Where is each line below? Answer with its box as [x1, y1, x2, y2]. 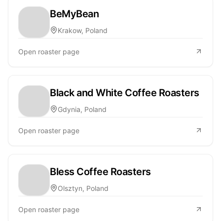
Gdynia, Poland [58, 105, 107, 113]
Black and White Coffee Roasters [50, 86, 199, 99]
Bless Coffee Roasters [50, 165, 151, 178]
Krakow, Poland [58, 26, 108, 35]
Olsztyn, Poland [58, 184, 109, 192]
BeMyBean [50, 7, 99, 20]
